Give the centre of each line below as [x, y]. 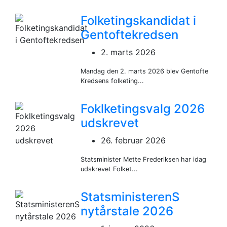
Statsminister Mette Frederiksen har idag [144, 160]
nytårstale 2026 [127, 211]
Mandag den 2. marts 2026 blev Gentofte [145, 71]
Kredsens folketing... [112, 81]
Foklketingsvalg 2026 [143, 109]
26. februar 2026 [134, 141]
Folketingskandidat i [139, 21]
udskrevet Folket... [109, 169]
